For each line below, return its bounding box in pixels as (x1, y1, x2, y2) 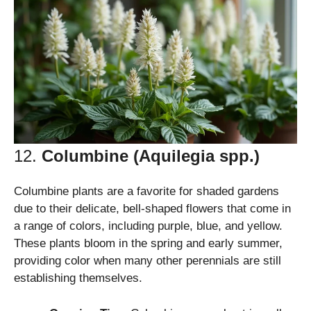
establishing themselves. (14, 271, 142, 285)
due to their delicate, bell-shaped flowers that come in (14, 202, 291, 216)
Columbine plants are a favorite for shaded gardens (14, 185, 279, 199)
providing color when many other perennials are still (14, 254, 281, 268)
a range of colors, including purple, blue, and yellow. (14, 219, 283, 233)
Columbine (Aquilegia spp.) (42, 146, 260, 166)
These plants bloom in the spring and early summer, (14, 237, 283, 251)
